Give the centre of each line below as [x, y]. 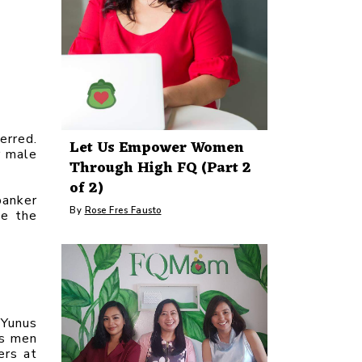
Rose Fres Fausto [123, 211]
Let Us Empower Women [157, 148]
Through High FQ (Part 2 [160, 168]
